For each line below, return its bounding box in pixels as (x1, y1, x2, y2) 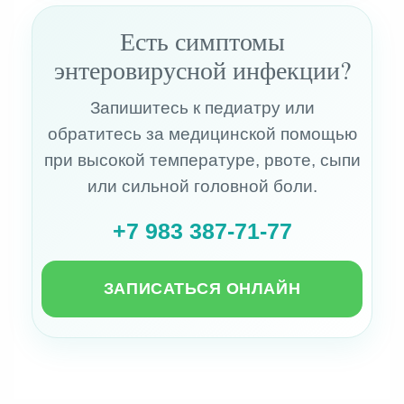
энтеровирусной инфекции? (53, 52, 351, 87)
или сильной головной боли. (87, 177, 317, 197)
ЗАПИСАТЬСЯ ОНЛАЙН (103, 280, 301, 298)
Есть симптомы (119, 23, 285, 59)
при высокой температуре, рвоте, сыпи (43, 151, 361, 170)
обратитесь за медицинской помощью (47, 124, 357, 144)
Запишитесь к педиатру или (89, 98, 315, 118)
